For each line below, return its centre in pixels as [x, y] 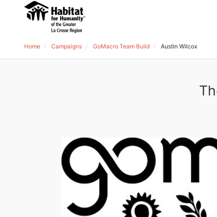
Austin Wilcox [179, 46]
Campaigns [67, 46]
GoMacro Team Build [121, 46]
